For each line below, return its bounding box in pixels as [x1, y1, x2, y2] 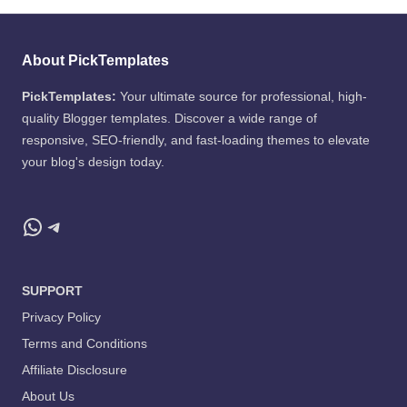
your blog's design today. [22, 154, 164, 170]
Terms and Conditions [22, 336, 147, 352]
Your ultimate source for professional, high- [116, 89, 367, 104]
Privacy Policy [22, 310, 101, 325]
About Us [22, 389, 74, 404]
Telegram [43, 213, 132, 239]
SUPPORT [22, 283, 83, 299]
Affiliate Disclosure [22, 362, 127, 378]
